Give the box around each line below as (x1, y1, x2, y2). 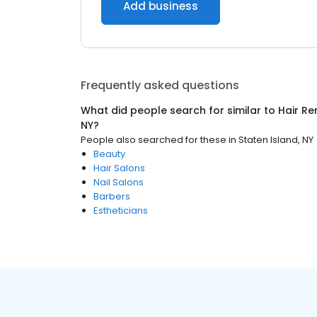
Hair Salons (93, 161, 145, 175)
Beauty (93, 147, 125, 161)
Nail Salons (93, 175, 144, 189)
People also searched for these (81, 133, 226, 146)
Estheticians (93, 204, 148, 217)
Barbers (93, 190, 130, 203)
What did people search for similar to (81, 103, 278, 117)
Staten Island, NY (238, 133, 313, 146)
